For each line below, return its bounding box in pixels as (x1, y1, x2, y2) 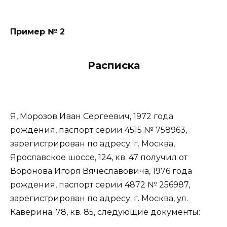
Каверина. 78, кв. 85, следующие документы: (10, 207, 200, 217)
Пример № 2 (10, 27, 65, 37)
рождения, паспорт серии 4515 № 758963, (10, 125, 187, 135)
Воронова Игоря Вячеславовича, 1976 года (10, 166, 192, 176)
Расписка (87, 59, 140, 72)
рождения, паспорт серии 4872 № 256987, (10, 180, 190, 190)
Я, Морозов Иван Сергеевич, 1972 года (10, 111, 173, 122)
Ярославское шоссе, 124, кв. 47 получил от (10, 153, 187, 163)
